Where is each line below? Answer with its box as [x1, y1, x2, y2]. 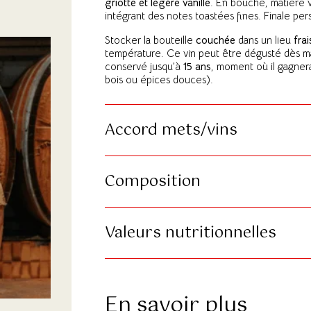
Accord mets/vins [105, 117, 237, 144]
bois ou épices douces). [105, 73, 213, 87]
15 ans [183, 60, 211, 74]
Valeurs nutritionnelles [105, 220, 276, 246]
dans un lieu [235, 33, 294, 47]
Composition [105, 169, 201, 195]
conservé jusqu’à [105, 60, 183, 74]
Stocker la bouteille [105, 33, 196, 47]
